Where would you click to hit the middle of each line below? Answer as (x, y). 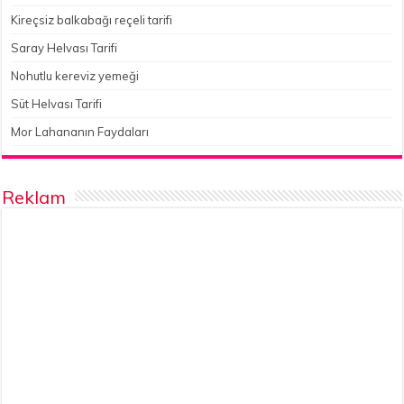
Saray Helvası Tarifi (64, 48)
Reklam (34, 197)
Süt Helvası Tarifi (57, 104)
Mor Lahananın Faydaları (80, 132)
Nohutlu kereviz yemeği (75, 76)
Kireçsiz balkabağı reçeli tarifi (92, 20)
